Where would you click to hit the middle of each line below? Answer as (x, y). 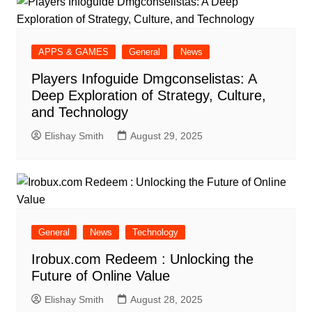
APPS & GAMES (73, 52)
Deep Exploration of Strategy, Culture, (148, 96)
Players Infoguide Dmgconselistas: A (143, 79)
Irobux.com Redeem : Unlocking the (142, 259)
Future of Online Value (100, 276)
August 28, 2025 (166, 300)
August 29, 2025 (166, 136)
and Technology (79, 112)
